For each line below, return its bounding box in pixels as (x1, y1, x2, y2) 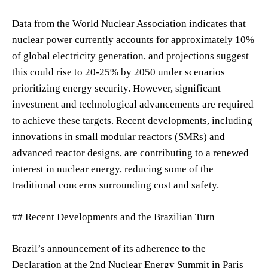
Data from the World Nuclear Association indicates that (12, 17, 246, 29)
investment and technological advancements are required (12, 98, 254, 110)
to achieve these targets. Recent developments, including (12, 114, 252, 126)
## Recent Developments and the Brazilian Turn (12, 211, 215, 223)
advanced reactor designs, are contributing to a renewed (12, 147, 249, 159)
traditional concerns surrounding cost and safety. (12, 179, 219, 191)
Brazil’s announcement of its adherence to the (12, 242, 206, 254)
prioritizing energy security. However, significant (12, 82, 221, 94)
